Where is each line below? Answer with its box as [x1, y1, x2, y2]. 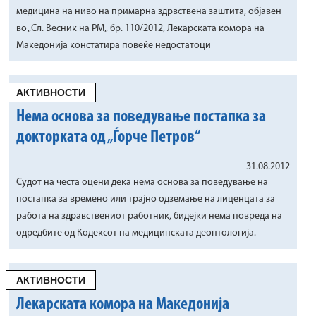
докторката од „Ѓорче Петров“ [16, 129, 200, 146]
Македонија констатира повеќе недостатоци [16, 40, 211, 51]
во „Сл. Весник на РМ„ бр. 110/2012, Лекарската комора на [16, 23, 265, 34]
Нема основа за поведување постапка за [16, 109, 266, 126]
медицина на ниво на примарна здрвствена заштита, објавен [16, 6, 281, 17]
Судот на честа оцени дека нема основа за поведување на [16, 177, 268, 188]
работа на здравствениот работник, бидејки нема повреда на [16, 211, 282, 221]
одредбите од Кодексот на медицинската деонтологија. [16, 228, 256, 238]
